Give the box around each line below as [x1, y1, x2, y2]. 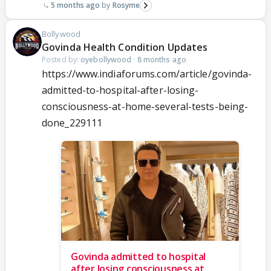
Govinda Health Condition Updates [42, 41, 208, 54]
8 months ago [137, 54, 186, 65]
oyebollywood [80, 54, 132, 65]
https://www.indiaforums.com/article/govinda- [42, 67, 252, 81]
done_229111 [42, 116, 103, 130]
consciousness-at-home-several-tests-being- [42, 100, 249, 114]
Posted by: [42, 54, 81, 65]
